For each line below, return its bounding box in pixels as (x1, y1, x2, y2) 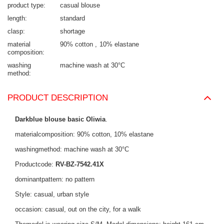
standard (60, 14, 85, 22)
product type (7, 1, 43, 9)
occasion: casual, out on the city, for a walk (15, 205, 141, 213)
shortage (60, 27, 85, 35)
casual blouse (60, 1, 100, 9)
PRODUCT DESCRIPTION (7, 93, 108, 103)
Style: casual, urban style (15, 190, 89, 198)
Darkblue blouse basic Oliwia (15, 115, 105, 123)
